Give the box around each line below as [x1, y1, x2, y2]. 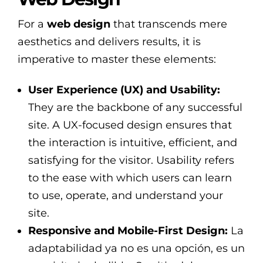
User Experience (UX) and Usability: [28, 83, 221, 97]
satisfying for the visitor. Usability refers [28, 154, 235, 167]
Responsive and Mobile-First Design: [28, 224, 228, 238]
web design [47, 18, 110, 31]
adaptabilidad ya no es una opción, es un [28, 242, 245, 255]
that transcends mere [110, 18, 227, 31]
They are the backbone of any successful [28, 101, 243, 114]
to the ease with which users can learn [28, 171, 232, 185]
